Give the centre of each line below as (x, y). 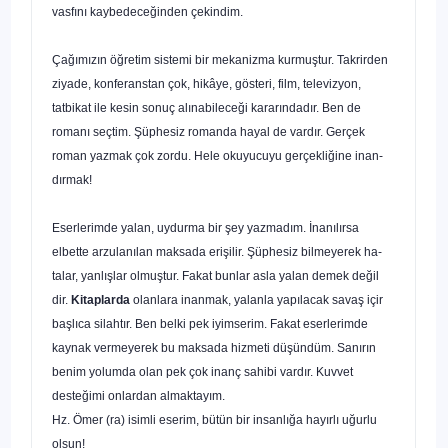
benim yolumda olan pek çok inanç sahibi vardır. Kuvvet (202, 371)
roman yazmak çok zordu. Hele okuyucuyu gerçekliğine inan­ (217, 155)
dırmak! (72, 179)
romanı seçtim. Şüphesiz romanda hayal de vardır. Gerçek (208, 131)
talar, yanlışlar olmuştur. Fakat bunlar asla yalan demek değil (215, 275)
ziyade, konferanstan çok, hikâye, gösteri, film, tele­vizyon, (206, 83)
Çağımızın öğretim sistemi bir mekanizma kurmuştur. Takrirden (220, 59)
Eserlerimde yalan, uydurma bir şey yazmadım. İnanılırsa (205, 227)
